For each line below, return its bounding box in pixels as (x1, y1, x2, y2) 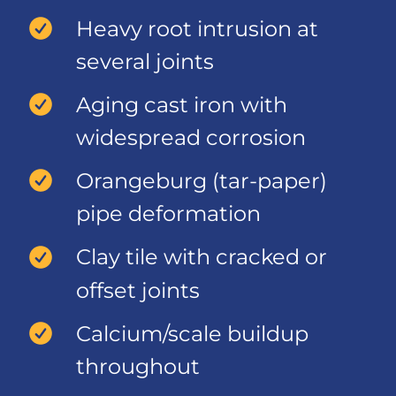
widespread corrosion (76, 125, 306, 151)
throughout (76, 353, 200, 379)
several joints (76, 49, 214, 74)
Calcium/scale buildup (76, 320, 308, 346)
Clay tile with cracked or (76, 244, 327, 270)
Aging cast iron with (76, 92, 287, 118)
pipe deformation (76, 201, 261, 227)
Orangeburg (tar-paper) (76, 168, 327, 194)
